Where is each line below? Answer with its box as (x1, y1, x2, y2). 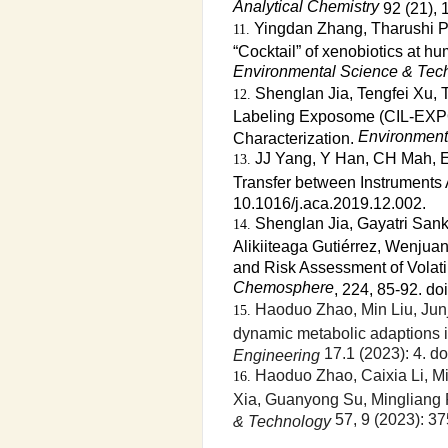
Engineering (232, 347, 320, 362)
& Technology (232, 413, 331, 428)
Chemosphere (232, 279, 334, 296)
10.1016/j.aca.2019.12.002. (232, 195, 426, 210)
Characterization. (232, 130, 358, 145)
